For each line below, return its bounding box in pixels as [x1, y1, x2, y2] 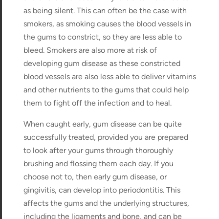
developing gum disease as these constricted [23, 58, 181, 68]
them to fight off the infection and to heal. [23, 98, 172, 108]
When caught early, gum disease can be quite [23, 119, 182, 129]
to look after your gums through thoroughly [23, 145, 174, 155]
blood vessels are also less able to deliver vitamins [23, 71, 197, 81]
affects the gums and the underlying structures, [23, 198, 190, 208]
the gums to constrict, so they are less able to [23, 32, 182, 42]
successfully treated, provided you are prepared [23, 132, 189, 142]
